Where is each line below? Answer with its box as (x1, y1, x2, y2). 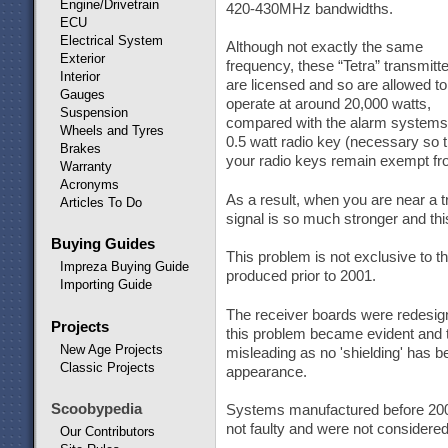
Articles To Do (59, 194, 142, 210)
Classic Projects (59, 359, 155, 375)
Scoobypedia (50, 401, 142, 417)
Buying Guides (50, 236, 155, 252)
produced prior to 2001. (225, 268, 376, 284)
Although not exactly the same (225, 39, 423, 55)
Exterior (59, 50, 105, 66)
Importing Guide (59, 277, 152, 292)
